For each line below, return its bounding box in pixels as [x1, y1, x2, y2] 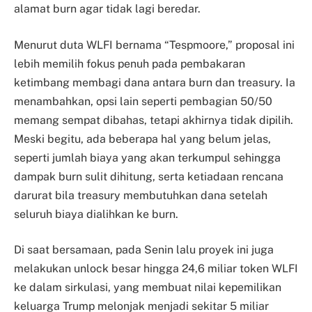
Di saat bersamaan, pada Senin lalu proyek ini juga [14, 243, 274, 257]
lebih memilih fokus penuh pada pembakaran [14, 56, 245, 70]
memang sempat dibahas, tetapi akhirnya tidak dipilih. [14, 113, 293, 127]
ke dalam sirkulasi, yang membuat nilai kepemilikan [14, 281, 281, 295]
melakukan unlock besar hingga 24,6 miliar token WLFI [14, 262, 298, 276]
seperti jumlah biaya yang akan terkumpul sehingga [14, 150, 281, 164]
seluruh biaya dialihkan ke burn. [14, 207, 178, 221]
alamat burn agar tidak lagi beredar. [14, 2, 201, 16]
